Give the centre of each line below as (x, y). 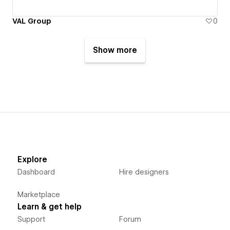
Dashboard (36, 172)
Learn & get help (49, 207)
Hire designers (144, 172)
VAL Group (32, 21)
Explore (32, 160)
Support (31, 219)
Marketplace (39, 195)
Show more (115, 51)
